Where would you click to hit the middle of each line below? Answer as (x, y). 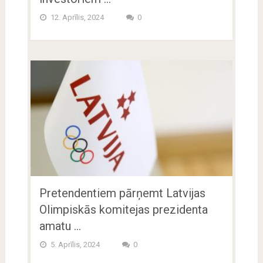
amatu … (60, 226)
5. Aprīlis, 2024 (74, 245)
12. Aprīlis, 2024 (76, 18)
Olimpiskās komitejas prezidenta (123, 210)
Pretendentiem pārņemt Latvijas (122, 193)
